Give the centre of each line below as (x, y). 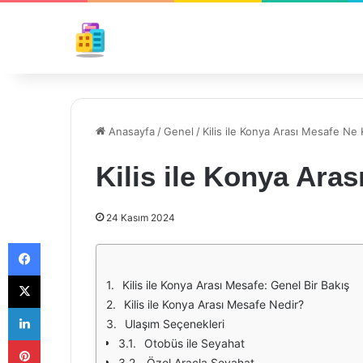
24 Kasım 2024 (141, 218)
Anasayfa (130, 131)
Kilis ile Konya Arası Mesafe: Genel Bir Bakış (236, 285)
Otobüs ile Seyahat (194, 343)
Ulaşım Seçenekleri (175, 324)
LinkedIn (61, 307)
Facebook (64, 242)
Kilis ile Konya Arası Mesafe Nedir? (214, 304)
